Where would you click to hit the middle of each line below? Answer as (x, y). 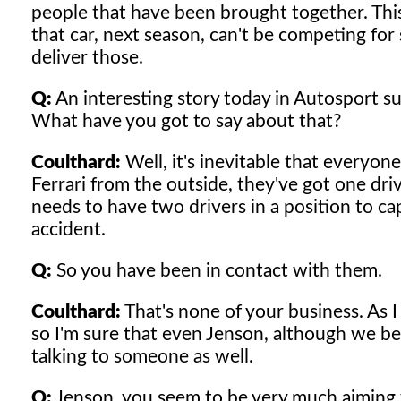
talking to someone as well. (142, 356)
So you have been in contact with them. (217, 270)
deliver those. (87, 57)
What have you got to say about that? (186, 121)
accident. (68, 229)
